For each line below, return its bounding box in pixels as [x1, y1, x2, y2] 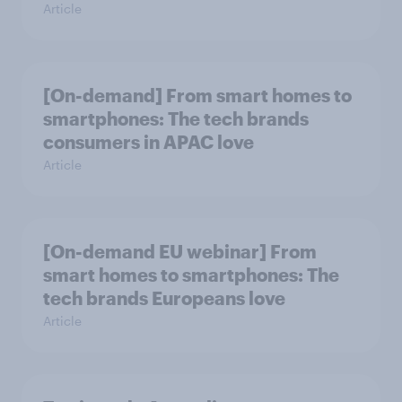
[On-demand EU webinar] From [43, 240, 317, 262]
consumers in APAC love [43, 131, 254, 153]
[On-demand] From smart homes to [43, 84, 352, 106]
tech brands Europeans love [43, 287, 285, 309]
